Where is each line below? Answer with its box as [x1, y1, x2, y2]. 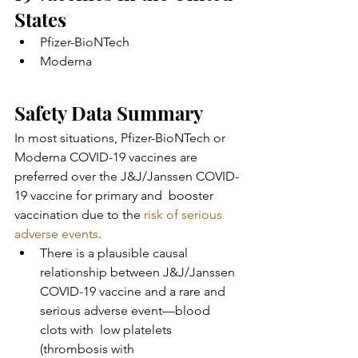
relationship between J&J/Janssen [40, 264, 241, 280]
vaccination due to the [14, 206, 144, 222]
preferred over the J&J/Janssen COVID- [14, 168, 239, 184]
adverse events [14, 225, 98, 241]
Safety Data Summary [14, 99, 203, 125]
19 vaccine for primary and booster [14, 187, 217, 203]
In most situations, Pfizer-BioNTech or [14, 129, 229, 145]
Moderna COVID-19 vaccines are [14, 149, 204, 165]
